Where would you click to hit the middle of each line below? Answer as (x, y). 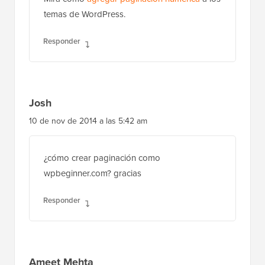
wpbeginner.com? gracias (93, 173)
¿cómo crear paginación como (102, 158)
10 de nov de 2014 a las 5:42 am (88, 121)
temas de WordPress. (85, 14)
